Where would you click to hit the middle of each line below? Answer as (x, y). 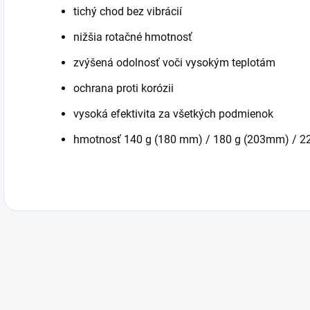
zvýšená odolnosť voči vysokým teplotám (174, 63)
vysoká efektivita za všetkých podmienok (173, 114)
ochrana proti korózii (124, 88)
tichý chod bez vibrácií (128, 11)
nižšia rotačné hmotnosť (133, 37)
